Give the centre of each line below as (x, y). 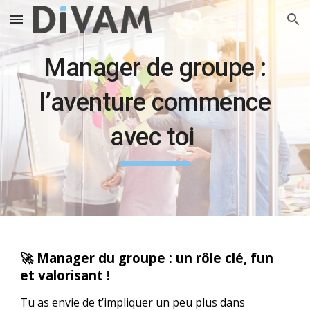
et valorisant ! (65, 275)
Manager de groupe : (155, 68)
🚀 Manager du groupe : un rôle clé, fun (147, 258)
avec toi (155, 137)
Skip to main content (60, 26)
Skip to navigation (256, 26)
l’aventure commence (155, 102)
